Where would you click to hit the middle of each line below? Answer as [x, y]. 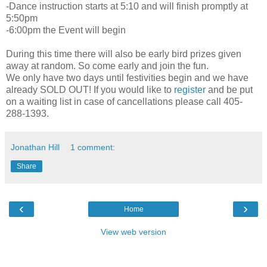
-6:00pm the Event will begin [66, 30]
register [191, 89]
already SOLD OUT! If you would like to [90, 89]
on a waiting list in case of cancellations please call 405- [124, 101]
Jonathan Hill [35, 147]
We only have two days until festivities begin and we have [127, 77]
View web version [133, 232]
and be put [230, 89]
